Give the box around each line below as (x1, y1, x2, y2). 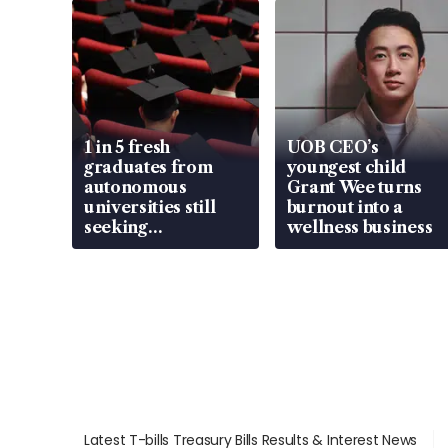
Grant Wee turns (286, 177, 422, 198)
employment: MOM (84, 237, 245, 258)
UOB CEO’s (286, 137, 379, 158)
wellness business (286, 217, 433, 238)
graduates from (84, 157, 213, 178)
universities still (84, 197, 216, 218)
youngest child (286, 157, 408, 178)
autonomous (84, 177, 187, 198)
